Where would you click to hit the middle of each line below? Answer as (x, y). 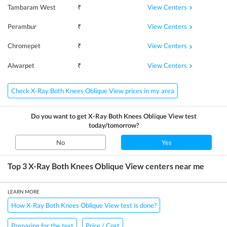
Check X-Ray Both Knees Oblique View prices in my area (93, 90)
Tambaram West (32, 7)
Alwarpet (21, 65)
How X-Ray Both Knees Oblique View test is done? (84, 205)
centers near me (174, 166)
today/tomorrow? (113, 125)
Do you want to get (59, 116)
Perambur (22, 27)
